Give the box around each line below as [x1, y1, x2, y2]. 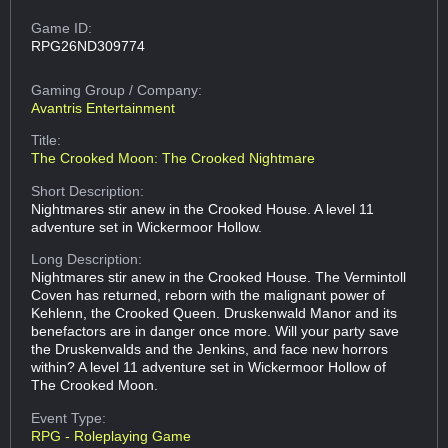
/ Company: [129, 81, 203, 98]
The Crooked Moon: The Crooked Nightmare [31, 150, 316, 167]
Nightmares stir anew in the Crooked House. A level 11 [31, 200, 375, 217]
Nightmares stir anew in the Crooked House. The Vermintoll [31, 269, 407, 286]
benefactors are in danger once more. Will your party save [31, 323, 400, 340]
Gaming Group [31, 81, 130, 98]
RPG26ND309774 [31, 37, 146, 54]
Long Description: [31, 251, 143, 268]
